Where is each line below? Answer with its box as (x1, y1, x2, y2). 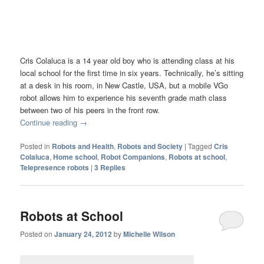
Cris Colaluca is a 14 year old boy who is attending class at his (20, 54, 235, 66)
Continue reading (20, 116, 80, 128)
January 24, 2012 (54, 229, 113, 240)
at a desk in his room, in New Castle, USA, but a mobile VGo (20, 79, 229, 91)
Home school (53, 151, 98, 162)
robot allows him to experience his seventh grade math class (20, 91, 227, 103)
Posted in (20, 140, 51, 151)
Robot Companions (101, 151, 166, 162)
